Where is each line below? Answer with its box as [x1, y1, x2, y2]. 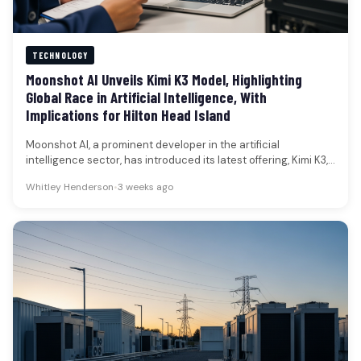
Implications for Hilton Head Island [26, 106, 230, 125]
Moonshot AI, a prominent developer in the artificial [26, 138, 280, 152]
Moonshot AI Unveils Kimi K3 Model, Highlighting [26, 70, 302, 89]
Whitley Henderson [26, 180, 114, 193]
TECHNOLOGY [32, 50, 88, 61]
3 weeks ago [118, 180, 173, 193]
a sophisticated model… [26, 168, 144, 183]
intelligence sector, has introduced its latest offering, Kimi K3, [26, 153, 328, 168]
